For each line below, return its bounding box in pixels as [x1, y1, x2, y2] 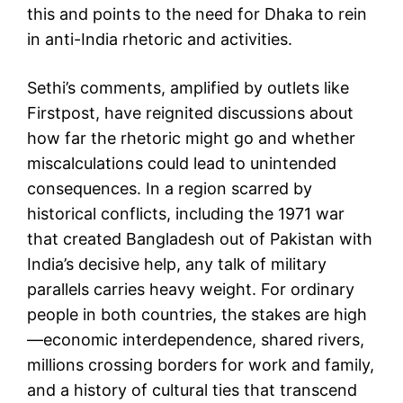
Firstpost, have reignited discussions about [27, 103, 354, 122]
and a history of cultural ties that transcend [27, 380, 357, 399]
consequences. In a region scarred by [27, 178, 312, 198]
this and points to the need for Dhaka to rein [27, 4, 367, 23]
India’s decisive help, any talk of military [27, 254, 327, 273]
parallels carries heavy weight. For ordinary [27, 279, 354, 299]
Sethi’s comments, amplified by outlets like [27, 77, 349, 97]
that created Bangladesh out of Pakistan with [27, 228, 372, 248]
